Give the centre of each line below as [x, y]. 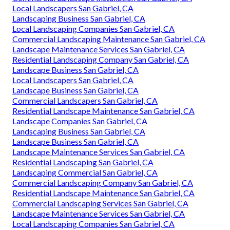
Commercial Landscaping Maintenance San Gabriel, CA [109, 39]
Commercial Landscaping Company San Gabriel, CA [103, 183]
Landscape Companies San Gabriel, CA [80, 121]
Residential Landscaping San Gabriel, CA [83, 162]
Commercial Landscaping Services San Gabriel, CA [100, 203]
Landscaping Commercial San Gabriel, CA [85, 172]
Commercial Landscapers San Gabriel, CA [85, 101]
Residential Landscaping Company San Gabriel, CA [101, 60]
